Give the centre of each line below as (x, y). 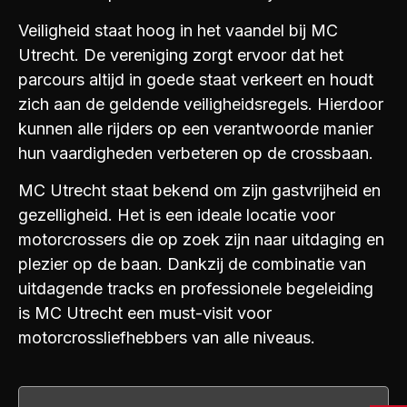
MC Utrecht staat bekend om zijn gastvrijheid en (199, 191)
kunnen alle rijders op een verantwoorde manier (196, 128)
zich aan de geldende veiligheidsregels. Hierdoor (201, 104)
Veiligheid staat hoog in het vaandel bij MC (178, 30)
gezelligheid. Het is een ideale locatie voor (177, 215)
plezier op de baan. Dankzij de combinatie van (192, 264)
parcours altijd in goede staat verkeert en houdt (196, 79)
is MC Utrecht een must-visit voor (145, 313)
